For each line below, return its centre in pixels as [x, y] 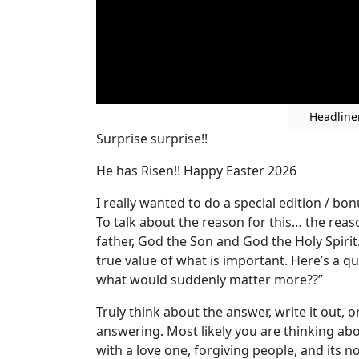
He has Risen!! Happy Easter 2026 [196, 170]
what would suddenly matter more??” [210, 279]
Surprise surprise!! [152, 138]
